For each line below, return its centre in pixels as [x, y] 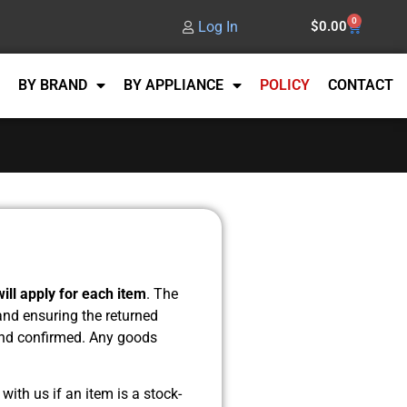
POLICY [284, 85]
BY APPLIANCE [173, 85]
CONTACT [360, 85]
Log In [218, 26]
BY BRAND [52, 85]
